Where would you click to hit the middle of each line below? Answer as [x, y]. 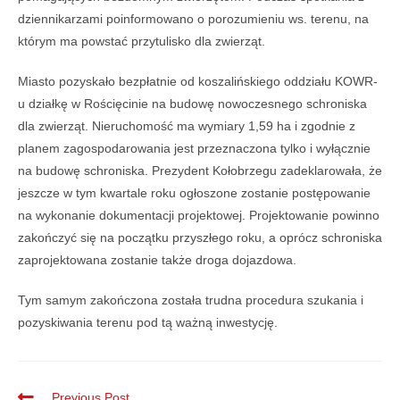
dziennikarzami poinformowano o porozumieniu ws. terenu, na [193, 18]
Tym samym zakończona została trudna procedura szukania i [191, 300]
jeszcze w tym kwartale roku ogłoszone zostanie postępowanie [194, 192]
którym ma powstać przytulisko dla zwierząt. [142, 41]
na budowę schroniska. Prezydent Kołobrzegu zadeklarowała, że [200, 170]
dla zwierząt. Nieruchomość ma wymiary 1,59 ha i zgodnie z [187, 125]
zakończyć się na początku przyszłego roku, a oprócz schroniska [200, 237]
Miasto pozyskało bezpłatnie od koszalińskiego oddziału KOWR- [198, 81]
